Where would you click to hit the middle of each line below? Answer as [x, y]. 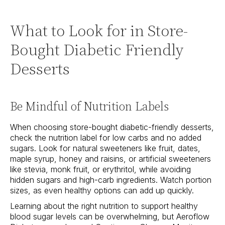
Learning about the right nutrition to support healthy [104, 206]
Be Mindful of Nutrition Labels [89, 106]
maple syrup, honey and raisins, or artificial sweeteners [110, 159]
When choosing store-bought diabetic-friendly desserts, [112, 127]
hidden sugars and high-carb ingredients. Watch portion [111, 180]
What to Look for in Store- [99, 31]
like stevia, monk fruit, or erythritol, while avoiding [100, 170]
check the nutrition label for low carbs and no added [106, 138]
